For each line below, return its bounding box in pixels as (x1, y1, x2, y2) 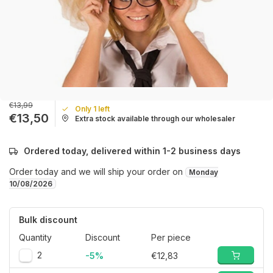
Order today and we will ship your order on (9, 166, 185, 177)
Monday (189, 168, 218, 177)
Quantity (19, 232, 52, 243)
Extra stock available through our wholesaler (75, 113, 235, 123)
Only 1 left (75, 104, 110, 113)
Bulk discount (19, 214, 77, 225)
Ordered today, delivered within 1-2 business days (24, 146, 241, 156)
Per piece (151, 232, 191, 243)
